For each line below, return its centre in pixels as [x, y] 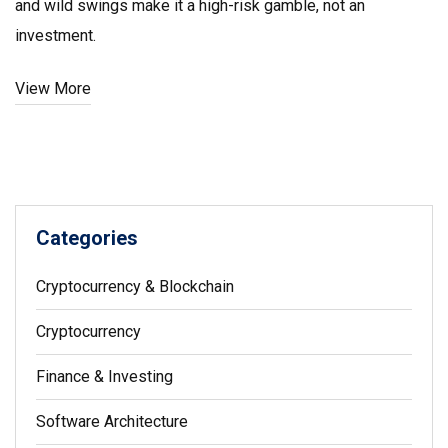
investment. [55, 36]
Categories [87, 238]
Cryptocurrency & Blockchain [135, 287]
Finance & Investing [104, 377]
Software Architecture [112, 422]
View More [53, 89]
